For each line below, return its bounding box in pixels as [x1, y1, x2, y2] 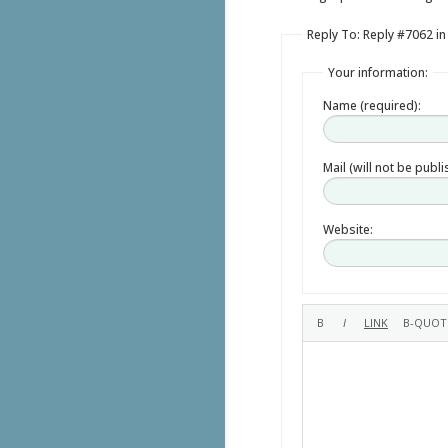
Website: [322, 220, 373, 238]
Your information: [327, 63, 428, 81]
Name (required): [322, 96, 421, 114]
